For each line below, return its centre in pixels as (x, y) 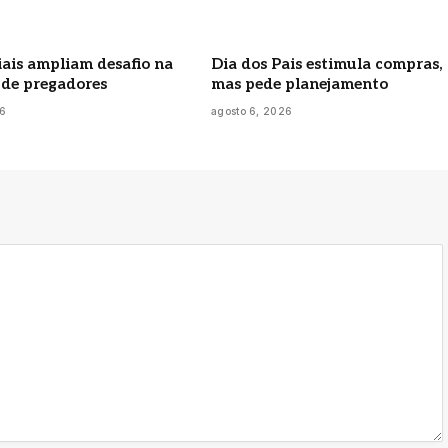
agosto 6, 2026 (252, 110)
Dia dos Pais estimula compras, (326, 63)
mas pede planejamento (299, 83)
